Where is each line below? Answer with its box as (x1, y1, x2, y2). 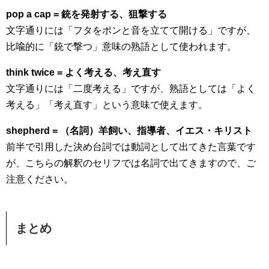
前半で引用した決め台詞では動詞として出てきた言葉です (6, 142, 256, 153)
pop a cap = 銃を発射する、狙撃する (6, 9, 167, 20)
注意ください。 (6, 174, 73, 185)
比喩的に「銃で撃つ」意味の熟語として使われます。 (6, 41, 237, 52)
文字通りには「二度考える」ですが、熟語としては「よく (6, 83, 256, 94)
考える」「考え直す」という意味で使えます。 (6, 100, 208, 110)
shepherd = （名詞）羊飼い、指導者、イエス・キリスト (6, 125, 252, 136)
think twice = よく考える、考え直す (6, 67, 161, 78)
